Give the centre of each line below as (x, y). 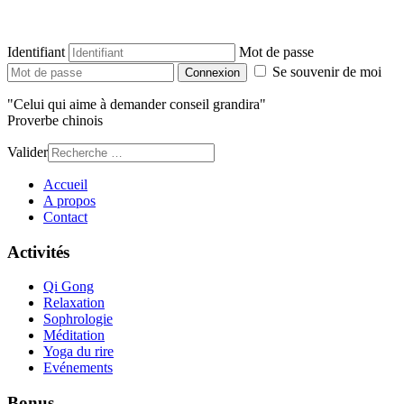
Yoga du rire (78, 352)
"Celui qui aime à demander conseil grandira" (137, 104)
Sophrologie (78, 319)
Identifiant (36, 52)
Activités (38, 252)
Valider (28, 152)
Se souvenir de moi (327, 72)
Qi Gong (69, 287)
